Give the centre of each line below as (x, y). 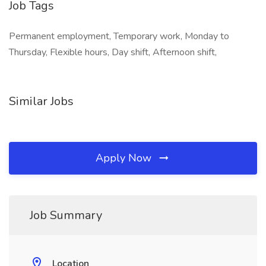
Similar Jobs (41, 101)
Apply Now (125, 158)
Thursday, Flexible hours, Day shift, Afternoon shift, (113, 52)
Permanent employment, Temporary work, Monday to (119, 36)
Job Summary (66, 215)
